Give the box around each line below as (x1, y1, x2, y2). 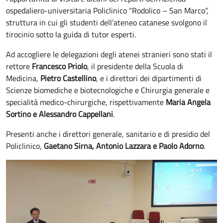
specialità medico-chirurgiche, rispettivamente (6, 96, 166, 108)
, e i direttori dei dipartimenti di (96, 72, 202, 84)
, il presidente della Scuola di (87, 60, 183, 72)
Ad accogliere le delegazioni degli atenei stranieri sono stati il (6, 48, 212, 60)
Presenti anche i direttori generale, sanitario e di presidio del (6, 127, 210, 140)
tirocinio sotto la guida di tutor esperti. (6, 28, 136, 40)
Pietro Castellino (40, 72, 96, 84)
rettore (6, 60, 32, 72)
